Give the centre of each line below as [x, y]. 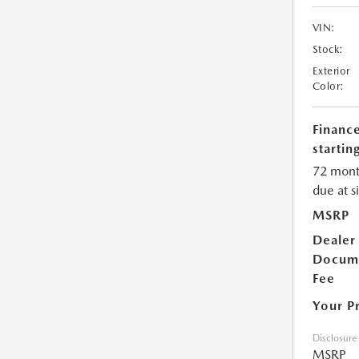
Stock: [328, 49]
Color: [328, 86]
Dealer [334, 240]
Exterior [331, 71]
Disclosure [334, 338]
